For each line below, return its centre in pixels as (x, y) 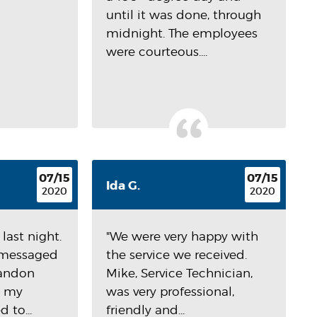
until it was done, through (183, 15)
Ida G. (123, 185)
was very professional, (170, 292)
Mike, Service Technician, (179, 273)
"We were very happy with (182, 236)
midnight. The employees (181, 33)
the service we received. (176, 255)
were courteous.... (156, 52)
